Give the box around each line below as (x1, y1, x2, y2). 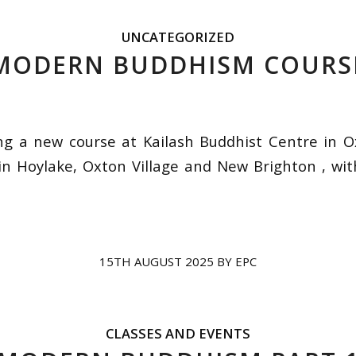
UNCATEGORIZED (122, 28, 234, 47)
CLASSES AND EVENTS (106, 324, 250, 343)
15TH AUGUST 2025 (99, 253, 214, 270)
